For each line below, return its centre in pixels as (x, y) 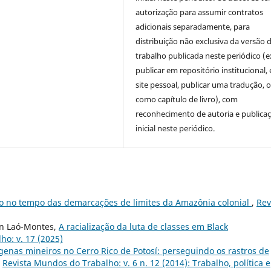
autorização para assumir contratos (200, 12)
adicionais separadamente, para (193, 26)
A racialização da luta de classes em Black (143, 226)
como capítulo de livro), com (187, 99)
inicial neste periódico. (175, 128)
